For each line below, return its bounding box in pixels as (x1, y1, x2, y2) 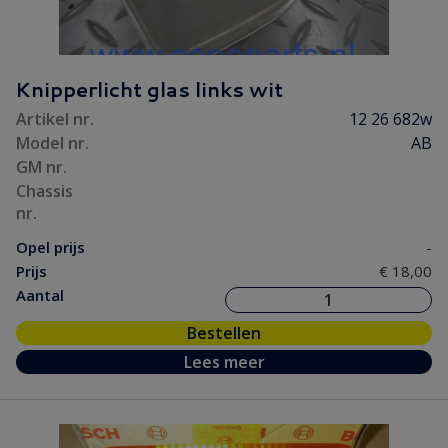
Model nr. (16, 132, 89, 154)
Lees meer (183, 351, 265, 373)
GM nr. (16, 156, 67, 178)
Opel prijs (16, 237, 85, 257)
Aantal (16, 285, 64, 305)
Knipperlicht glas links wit (15, 75, 283, 103)
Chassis (16, 180, 73, 202)
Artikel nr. (16, 108, 94, 130)
